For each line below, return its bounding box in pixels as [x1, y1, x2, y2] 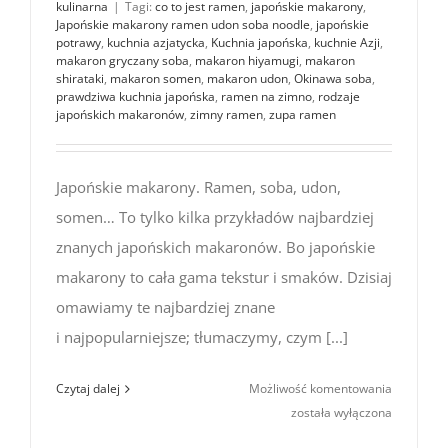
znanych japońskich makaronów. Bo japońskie [56, 237, 375, 257]
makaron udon [207, 70, 288, 87]
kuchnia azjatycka [107, 34, 205, 51]
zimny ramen [190, 106, 263, 123]
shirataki [56, 70, 104, 87]
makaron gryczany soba [56, 52, 189, 69]
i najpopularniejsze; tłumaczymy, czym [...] [56, 327, 348, 347]
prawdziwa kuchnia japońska [56, 88, 215, 105]
